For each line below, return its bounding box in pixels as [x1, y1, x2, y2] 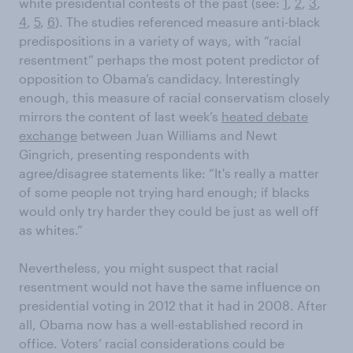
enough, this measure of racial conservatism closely [19, 90, 329, 105]
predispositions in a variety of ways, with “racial [19, 33, 301, 48]
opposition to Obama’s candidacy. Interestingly [19, 71, 299, 86]
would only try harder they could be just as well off [19, 203, 319, 218]
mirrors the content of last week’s [19, 109, 221, 124]
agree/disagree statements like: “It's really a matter [19, 165, 319, 180]
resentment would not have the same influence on [19, 279, 321, 294]
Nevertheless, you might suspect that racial [19, 260, 278, 275]
